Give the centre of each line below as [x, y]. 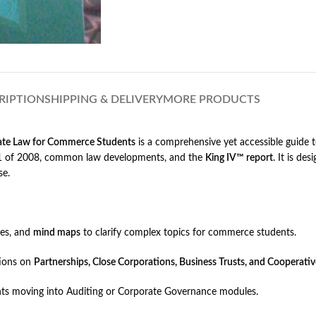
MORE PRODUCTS [212, 100]
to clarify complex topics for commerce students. [188, 233]
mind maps [57, 233]
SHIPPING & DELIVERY [104, 100]
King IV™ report [239, 158]
